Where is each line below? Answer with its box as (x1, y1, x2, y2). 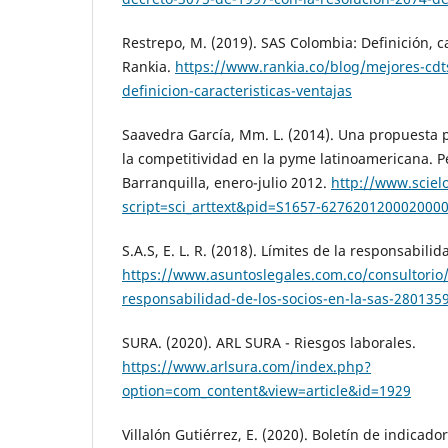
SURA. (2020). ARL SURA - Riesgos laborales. (122, 333, 416, 353)
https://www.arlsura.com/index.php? (122, 357, 371, 377)
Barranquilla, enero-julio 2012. (122, 173, 331, 193)
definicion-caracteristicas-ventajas (122, 81, 352, 101)
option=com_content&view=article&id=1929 (122, 381, 411, 401)
